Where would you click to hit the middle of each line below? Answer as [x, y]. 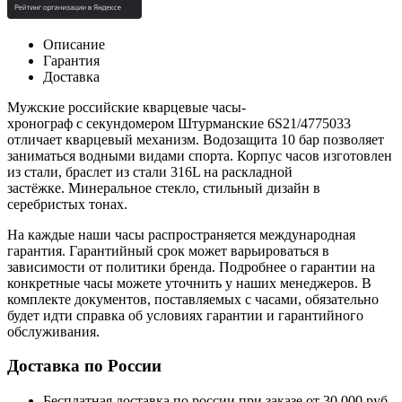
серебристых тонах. [67, 204]
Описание [74, 44]
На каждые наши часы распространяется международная [181, 234]
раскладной [257, 171]
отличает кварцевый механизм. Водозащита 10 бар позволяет [196, 139]
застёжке [34, 188]
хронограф [40, 123]
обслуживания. [53, 331]
